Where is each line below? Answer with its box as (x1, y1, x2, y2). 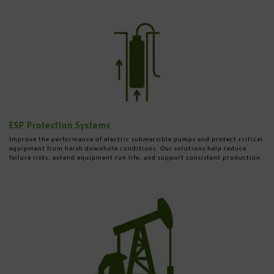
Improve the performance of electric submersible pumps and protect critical (9, 135, 263, 143)
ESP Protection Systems (9, 119, 111, 131)
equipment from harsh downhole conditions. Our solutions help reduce (9, 144, 246, 152)
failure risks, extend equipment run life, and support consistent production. (9, 153, 263, 161)
